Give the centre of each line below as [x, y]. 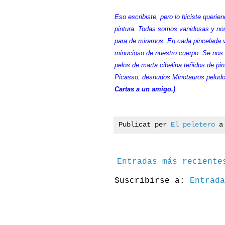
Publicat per [145, 124]
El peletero [193, 124]
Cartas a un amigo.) [145, 89]
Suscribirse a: [152, 181]
